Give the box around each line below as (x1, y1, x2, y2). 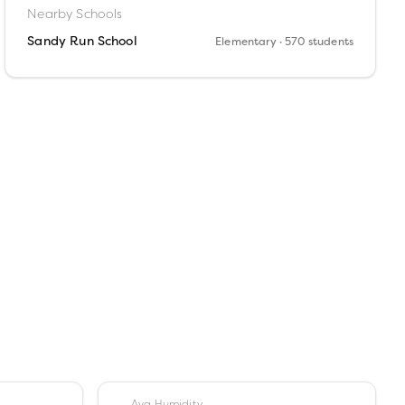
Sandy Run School (27, 35, 137, 49)
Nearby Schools (27, 5, 123, 22)
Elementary (215, 37, 277, 48)
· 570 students (276, 37, 353, 48)
